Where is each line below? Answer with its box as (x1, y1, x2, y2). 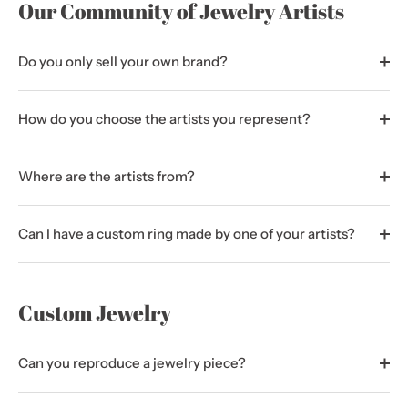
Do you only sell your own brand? (18, 53, 228, 70)
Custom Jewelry (18, 298, 171, 327)
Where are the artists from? (18, 168, 195, 185)
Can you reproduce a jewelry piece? (18, 354, 246, 372)
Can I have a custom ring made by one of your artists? (18, 225, 355, 242)
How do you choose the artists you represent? (18, 110, 311, 127)
